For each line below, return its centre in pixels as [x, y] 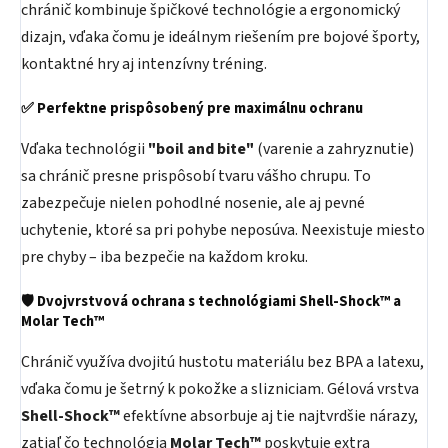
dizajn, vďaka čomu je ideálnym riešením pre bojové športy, [220, 37]
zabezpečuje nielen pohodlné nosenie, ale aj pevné [193, 203]
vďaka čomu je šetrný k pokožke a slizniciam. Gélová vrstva [220, 389]
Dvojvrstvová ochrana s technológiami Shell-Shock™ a [219, 301]
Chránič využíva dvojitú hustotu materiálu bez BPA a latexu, [222, 362]
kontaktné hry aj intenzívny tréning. [144, 64]
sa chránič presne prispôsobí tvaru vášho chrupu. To [196, 176]
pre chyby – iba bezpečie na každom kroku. [164, 257]
